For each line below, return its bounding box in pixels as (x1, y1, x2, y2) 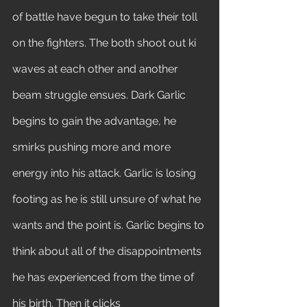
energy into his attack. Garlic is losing (12, 167, 199, 180)
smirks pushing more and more (12, 140, 173, 153)
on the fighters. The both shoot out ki (12, 36, 199, 49)
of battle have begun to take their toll (12, 10, 200, 23)
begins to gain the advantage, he (12, 114, 179, 127)
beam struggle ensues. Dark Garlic (12, 88, 188, 101)
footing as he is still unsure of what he (12, 193, 204, 206)
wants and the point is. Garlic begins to (12, 219, 207, 232)
